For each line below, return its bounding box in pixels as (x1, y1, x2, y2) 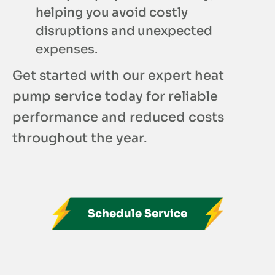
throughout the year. (12, 130, 147, 147)
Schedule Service (88, 207, 187, 221)
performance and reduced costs (12, 109, 224, 126)
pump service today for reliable (12, 88, 218, 105)
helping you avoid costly (36, 5, 188, 21)
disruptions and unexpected (36, 23, 212, 39)
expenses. (36, 42, 98, 58)
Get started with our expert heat (12, 68, 224, 84)
